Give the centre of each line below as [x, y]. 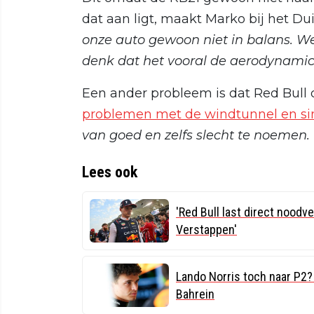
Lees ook [110, 172]
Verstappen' [206, 229]
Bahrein [195, 294]
